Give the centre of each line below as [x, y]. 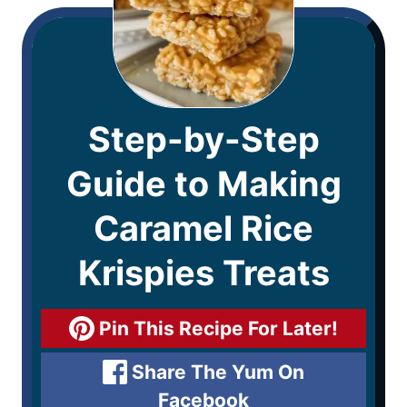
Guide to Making [203, 184]
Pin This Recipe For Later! [216, 329]
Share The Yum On [216, 372]
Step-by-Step [203, 139]
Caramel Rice [203, 228]
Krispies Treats [203, 273]
